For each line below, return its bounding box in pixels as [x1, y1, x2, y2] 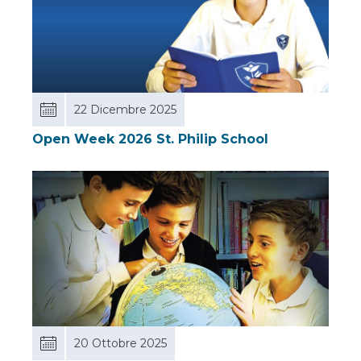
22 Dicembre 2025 [74, 102, 176, 118]
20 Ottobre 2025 [74, 335, 167, 351]
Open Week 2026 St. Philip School [32, 131, 268, 147]
